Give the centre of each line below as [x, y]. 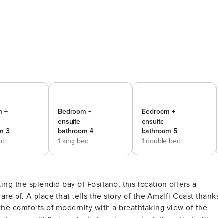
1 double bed [161, 141]
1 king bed [73, 141]
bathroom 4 [76, 131]
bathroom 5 [159, 131]
